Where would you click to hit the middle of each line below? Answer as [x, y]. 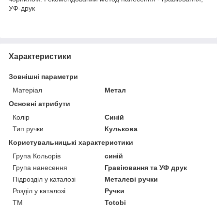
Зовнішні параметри [43, 76]
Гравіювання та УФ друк [146, 167]
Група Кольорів [37, 156]
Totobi [116, 202]
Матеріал [27, 90]
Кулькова [121, 129]
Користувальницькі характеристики [71, 142]
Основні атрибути [39, 103]
